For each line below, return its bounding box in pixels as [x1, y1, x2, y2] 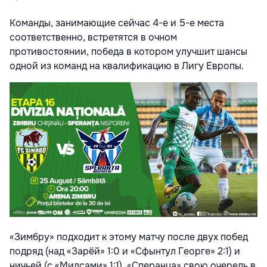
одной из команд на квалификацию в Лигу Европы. [10, 59, 244, 72]
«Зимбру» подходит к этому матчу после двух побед [10, 231, 248, 244]
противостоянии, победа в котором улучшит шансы [10, 45, 247, 58]
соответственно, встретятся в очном [10, 30, 177, 44]
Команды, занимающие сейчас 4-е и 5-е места [10, 16, 224, 29]
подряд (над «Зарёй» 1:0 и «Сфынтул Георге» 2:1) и [10, 245, 240, 258]
